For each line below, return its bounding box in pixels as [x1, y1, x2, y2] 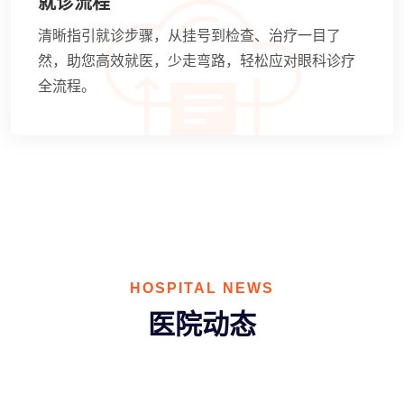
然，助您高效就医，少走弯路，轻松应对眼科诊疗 [38, 52, 355, 69]
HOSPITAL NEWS [130, 280, 274, 296]
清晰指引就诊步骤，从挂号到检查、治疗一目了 [38, 27, 341, 43]
